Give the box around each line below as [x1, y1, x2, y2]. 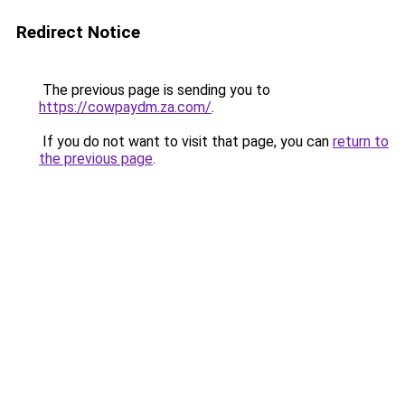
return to [333, 133, 389, 150]
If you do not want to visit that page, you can [39, 133, 333, 150]
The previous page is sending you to [39, 81, 270, 99]
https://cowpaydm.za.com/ [39, 99, 212, 116]
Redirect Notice [16, 22, 140, 42]
